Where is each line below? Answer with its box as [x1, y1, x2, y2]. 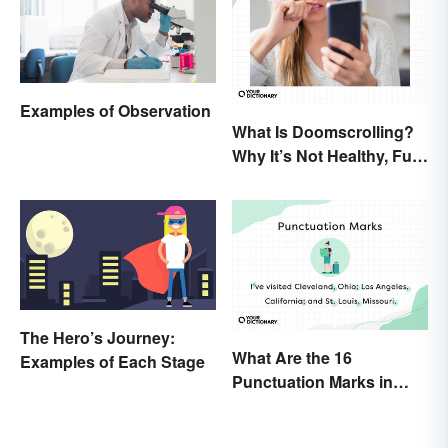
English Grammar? [232, 394, 374, 418]
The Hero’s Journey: [20, 325, 175, 349]
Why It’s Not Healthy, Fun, [232, 143, 426, 167]
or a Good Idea [232, 167, 343, 191]
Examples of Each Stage [20, 349, 205, 373]
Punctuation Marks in [232, 370, 393, 394]
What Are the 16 [232, 346, 352, 370]
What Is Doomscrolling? [232, 119, 414, 143]
